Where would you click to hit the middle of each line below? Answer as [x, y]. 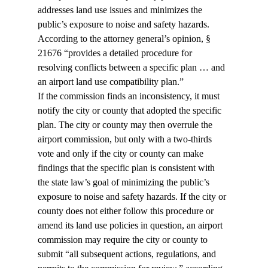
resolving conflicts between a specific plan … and [132, 68]
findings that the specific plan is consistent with [127, 168]
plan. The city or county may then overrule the [126, 125]
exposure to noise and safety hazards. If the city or [133, 197]
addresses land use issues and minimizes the [121, 10]
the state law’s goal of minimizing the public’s [124, 182]
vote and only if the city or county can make [121, 154]
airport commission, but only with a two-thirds [126, 139]
